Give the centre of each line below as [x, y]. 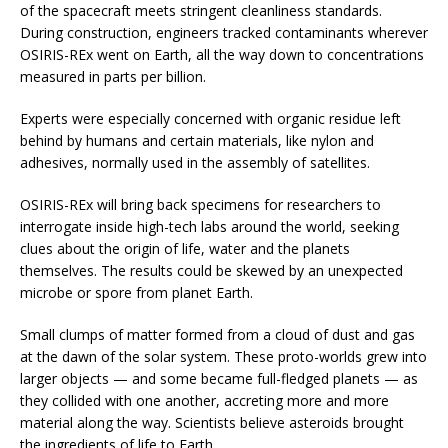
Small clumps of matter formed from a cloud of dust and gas [217, 335]
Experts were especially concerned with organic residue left [210, 119]
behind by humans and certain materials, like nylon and [197, 141]
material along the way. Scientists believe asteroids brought [212, 423]
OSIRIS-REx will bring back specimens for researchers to [200, 205]
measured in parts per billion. [113, 77]
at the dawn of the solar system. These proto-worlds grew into [223, 357]
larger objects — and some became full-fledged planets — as [219, 379]
